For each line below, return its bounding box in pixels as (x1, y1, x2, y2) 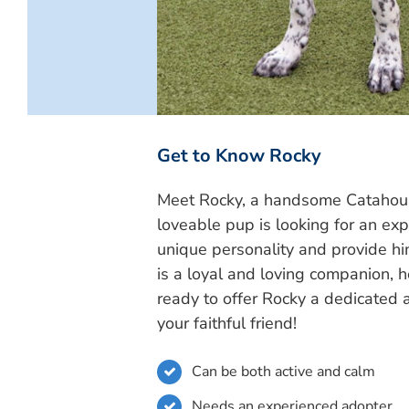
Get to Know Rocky (157, 142, 321, 168)
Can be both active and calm (192, 361, 376, 382)
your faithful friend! (157, 311, 297, 334)
